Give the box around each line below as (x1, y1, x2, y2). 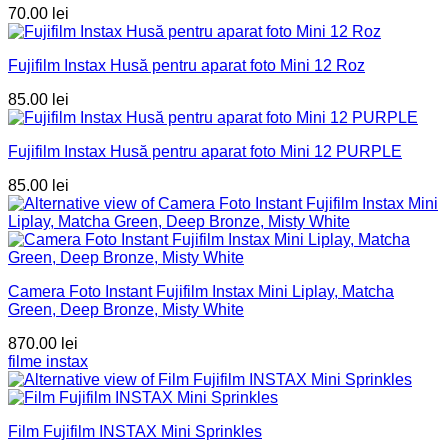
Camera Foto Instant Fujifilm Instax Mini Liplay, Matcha (8, 283, 394, 301)
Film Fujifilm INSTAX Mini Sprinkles (8, 423, 262, 441)
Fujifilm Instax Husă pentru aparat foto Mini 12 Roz (8, 57, 365, 75)
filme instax (8, 353, 88, 371)
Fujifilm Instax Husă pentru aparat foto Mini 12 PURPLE (8, 143, 402, 161)
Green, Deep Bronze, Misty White (8, 301, 244, 319)
